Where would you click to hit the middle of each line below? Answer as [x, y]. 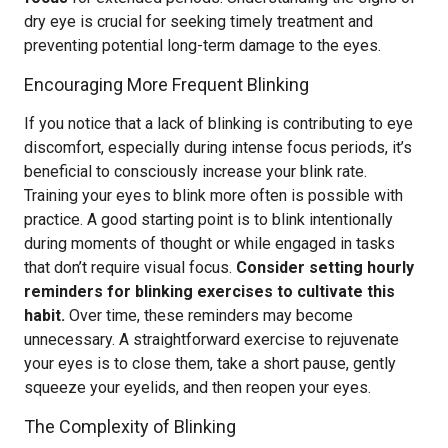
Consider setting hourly [325, 267]
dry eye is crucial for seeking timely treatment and [198, 21]
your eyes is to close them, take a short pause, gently [210, 363]
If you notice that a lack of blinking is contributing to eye [218, 123]
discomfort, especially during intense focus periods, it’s [218, 147]
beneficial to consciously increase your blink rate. [195, 171]
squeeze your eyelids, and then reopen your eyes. [197, 387]
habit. [44, 315]
